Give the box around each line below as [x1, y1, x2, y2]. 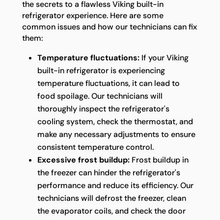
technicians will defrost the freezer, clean [37, 192, 186, 203]
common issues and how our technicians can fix [22, 21, 197, 32]
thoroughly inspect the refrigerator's [37, 103, 169, 114]
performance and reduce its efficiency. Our [37, 180, 193, 191]
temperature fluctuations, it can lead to [37, 78, 180, 88]
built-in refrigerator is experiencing [37, 65, 165, 76]
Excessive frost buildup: [37, 154, 130, 165]
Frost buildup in [129, 154, 189, 165]
